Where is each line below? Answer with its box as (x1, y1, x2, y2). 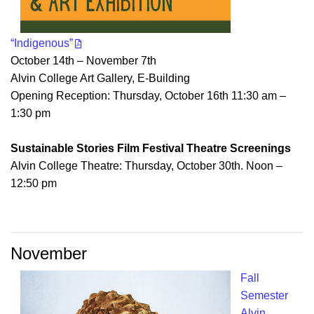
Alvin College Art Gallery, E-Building (11, 72, 190, 85)
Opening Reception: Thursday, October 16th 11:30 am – (11, 90, 286, 102)
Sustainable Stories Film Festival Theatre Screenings (11, 142, 291, 155)
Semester (240, 289, 288, 302)
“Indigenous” (11, 37, 73, 50)
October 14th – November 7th (11, 55, 156, 67)
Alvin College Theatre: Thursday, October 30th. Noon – (11, 160, 282, 172)
